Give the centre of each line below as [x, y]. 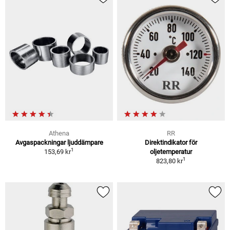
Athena [59, 133]
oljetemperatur [171, 152]
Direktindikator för [171, 143]
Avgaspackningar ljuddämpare [59, 143]
